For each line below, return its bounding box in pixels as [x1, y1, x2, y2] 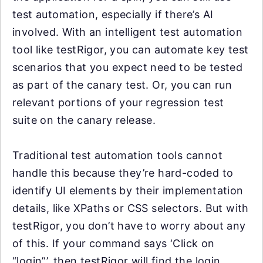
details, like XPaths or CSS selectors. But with [12, 202, 249, 214]
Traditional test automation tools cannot [12, 149, 222, 161]
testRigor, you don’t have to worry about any [12, 220, 246, 232]
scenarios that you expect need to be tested [12, 61, 243, 73]
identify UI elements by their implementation [12, 184, 244, 197]
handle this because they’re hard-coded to [12, 167, 234, 179]
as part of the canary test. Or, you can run [12, 79, 232, 91]
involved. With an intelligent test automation [12, 26, 242, 38]
